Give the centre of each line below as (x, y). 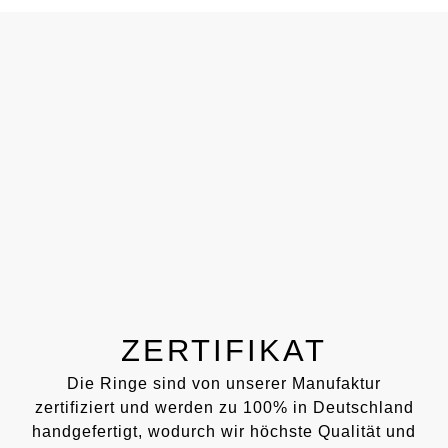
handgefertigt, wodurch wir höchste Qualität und (224, 431)
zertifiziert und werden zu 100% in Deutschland (224, 407)
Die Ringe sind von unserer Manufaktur (224, 383)
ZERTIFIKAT (224, 350)
